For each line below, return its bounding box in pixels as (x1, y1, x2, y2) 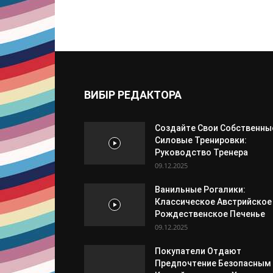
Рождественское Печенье (155, 208, 265, 219)
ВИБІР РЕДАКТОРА (84, 88, 182, 101)
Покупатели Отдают (155, 246, 241, 256)
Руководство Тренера (155, 147, 248, 157)
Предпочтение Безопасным (155, 258, 271, 268)
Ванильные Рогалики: (155, 184, 246, 194)
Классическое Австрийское (155, 196, 272, 207)
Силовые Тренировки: (155, 135, 247, 145)
